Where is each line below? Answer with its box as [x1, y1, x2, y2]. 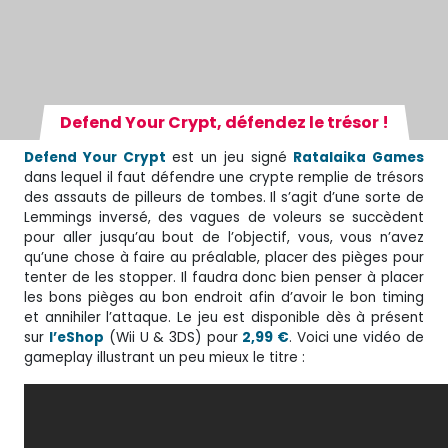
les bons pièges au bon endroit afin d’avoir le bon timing [24, 287, 424, 307]
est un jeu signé [165, 147, 294, 167]
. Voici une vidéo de [288, 327, 425, 347]
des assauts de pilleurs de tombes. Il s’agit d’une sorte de [24, 187, 424, 207]
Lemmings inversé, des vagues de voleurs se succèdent [24, 207, 424, 227]
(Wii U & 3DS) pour [103, 327, 239, 347]
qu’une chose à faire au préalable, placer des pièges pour [24, 247, 424, 267]
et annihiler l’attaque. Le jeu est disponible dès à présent [24, 307, 424, 327]
